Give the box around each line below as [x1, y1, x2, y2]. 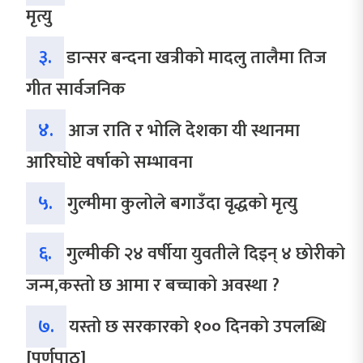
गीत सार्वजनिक [26, 75, 126, 105]
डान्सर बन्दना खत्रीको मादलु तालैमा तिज [66, 43, 327, 73]
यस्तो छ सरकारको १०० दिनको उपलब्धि [69, 312, 326, 342]
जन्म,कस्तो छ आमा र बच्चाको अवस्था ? [26, 271, 280, 301]
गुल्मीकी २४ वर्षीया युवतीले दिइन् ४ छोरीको [66, 239, 345, 269]
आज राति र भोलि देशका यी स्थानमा [68, 116, 300, 146]
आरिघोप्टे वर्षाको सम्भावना [26, 147, 193, 177]
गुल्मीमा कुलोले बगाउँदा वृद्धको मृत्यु [67, 189, 297, 219]
